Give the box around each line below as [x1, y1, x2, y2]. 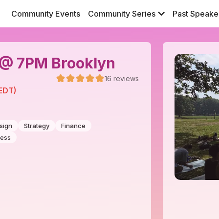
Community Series [88, 9, 155, 19]
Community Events [11, 9, 80, 19]
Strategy [24, 122, 49, 130]
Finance [61, 122, 86, 130]
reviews [113, 74, 139, 83]
